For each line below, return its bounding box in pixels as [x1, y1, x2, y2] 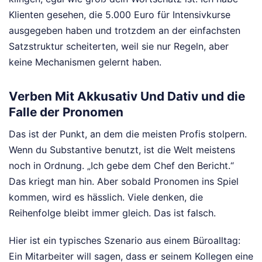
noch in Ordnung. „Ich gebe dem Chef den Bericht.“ [9, 159, 234, 171]
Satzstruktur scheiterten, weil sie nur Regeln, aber [9, 40, 229, 52]
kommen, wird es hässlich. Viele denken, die [9, 191, 203, 203]
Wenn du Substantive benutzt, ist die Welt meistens [9, 143, 235, 156]
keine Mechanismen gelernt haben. [9, 56, 161, 68]
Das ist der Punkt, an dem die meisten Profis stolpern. [9, 127, 247, 140]
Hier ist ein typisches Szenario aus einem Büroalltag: [9, 234, 240, 246]
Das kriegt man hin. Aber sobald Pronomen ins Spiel [9, 175, 239, 187]
